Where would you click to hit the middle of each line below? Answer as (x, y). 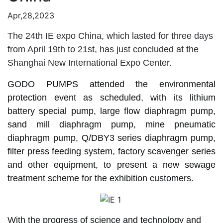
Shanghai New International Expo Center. (90, 62)
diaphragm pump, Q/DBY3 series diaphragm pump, (111, 138)
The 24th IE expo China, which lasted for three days (110, 36)
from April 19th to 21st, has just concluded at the (103, 49)
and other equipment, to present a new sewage (111, 165)
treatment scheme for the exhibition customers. (101, 178)
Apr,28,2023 (31, 15)
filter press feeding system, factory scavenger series (111, 151)
